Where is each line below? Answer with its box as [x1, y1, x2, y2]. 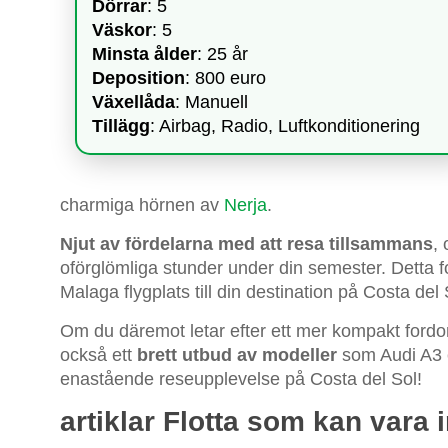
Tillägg [92, 115, 150, 136]
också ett [60, 344, 137, 365]
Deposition [92, 67, 185, 88]
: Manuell [175, 91, 248, 112]
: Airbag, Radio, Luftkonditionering [150, 115, 420, 136]
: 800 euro [185, 67, 266, 88]
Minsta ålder [92, 43, 197, 64]
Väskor [92, 19, 152, 40]
